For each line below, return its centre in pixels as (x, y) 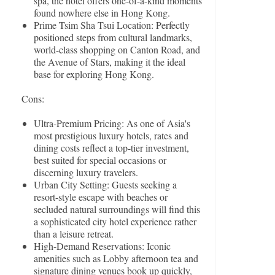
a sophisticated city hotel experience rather (115, 222)
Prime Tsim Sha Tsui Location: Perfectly (112, 25)
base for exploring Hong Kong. (94, 74)
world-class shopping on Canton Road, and (117, 50)
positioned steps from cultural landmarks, (113, 37)
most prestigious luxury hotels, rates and (111, 136)
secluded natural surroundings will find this (117, 209)
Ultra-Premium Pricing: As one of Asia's (112, 123)
